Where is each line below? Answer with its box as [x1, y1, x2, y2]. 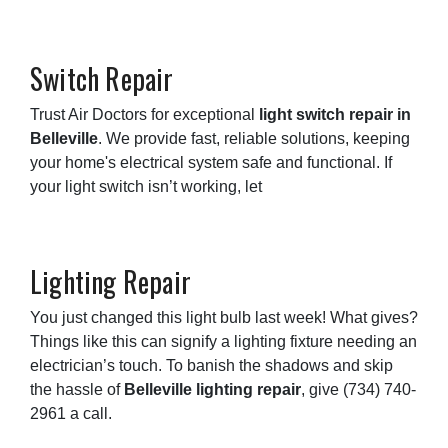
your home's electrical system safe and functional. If [30, 153, 392, 171]
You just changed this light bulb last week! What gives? [30, 308, 418, 326]
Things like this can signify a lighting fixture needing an [30, 332, 417, 350]
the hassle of [30, 380, 124, 398]
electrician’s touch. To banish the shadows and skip [30, 356, 393, 374]
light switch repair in [259, 105, 411, 123]
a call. [66, 404, 112, 422]
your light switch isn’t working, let [30, 177, 262, 195]
